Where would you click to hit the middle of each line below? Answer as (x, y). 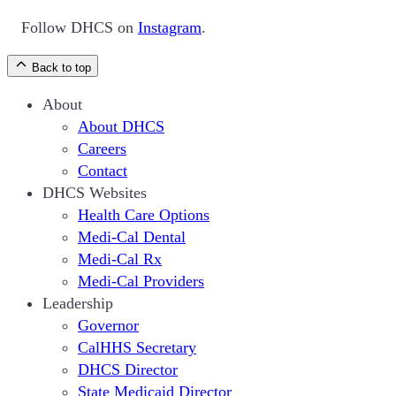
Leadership (78, 304)
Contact (103, 171)
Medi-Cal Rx (120, 259)
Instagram (170, 28)
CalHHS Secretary (137, 348)
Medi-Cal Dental (132, 237)
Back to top (61, 68)
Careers (102, 149)
